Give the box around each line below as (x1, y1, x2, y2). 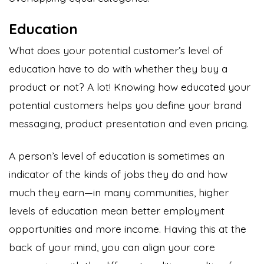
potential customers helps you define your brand (9, 98, 242, 111)
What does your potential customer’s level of (9, 43, 223, 57)
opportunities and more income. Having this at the (9, 222, 246, 235)
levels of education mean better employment (9, 203, 225, 217)
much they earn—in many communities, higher (9, 185, 229, 199)
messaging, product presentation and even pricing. (9, 116, 252, 130)
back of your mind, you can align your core (9, 240, 215, 253)
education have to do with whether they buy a (9, 61, 227, 75)
